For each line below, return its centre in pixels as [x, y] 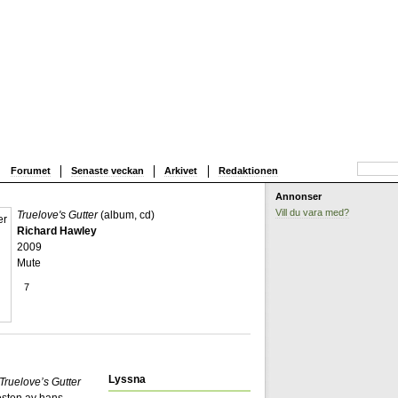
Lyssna [127, 379]
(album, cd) [127, 215]
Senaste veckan [107, 170]
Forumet [30, 170]
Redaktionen [248, 170]
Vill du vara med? [312, 212]
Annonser [298, 196]
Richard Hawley [57, 231]
